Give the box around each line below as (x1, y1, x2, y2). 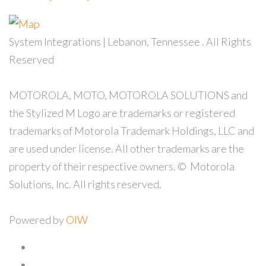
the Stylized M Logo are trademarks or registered (9, 106, 235, 120)
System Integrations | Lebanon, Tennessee (9, 35, 202, 49)
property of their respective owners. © (9, 160, 188, 173)
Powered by (9, 213, 66, 227)
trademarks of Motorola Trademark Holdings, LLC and (9, 124, 254, 138)
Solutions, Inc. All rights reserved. (9, 178, 161, 191)
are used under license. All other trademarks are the (9, 142, 244, 156)
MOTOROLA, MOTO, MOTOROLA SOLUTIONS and (9, 88, 248, 102)
